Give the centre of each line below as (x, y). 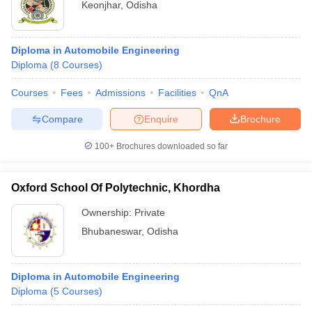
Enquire (161, 119)
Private (150, 212)
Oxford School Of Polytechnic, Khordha (116, 188)
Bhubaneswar (111, 231)
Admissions (120, 93)
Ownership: (108, 212)
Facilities (177, 93)
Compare (62, 119)
